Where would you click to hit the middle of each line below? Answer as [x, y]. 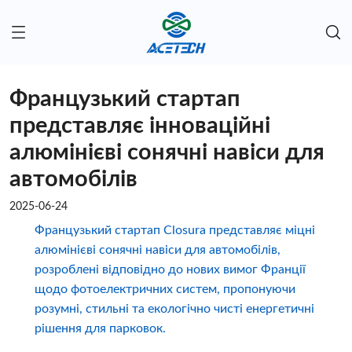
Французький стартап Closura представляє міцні [174, 231]
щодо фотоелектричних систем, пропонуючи [165, 290]
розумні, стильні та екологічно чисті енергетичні [174, 309]
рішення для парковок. [100, 329]
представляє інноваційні [140, 126]
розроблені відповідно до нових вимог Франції [170, 270]
